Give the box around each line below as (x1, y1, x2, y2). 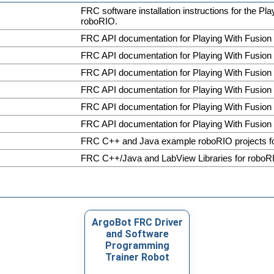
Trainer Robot (105, 251, 169, 263)
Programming (105, 239, 169, 251)
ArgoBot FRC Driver (91, 216, 183, 228)
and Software (105, 228, 169, 240)
